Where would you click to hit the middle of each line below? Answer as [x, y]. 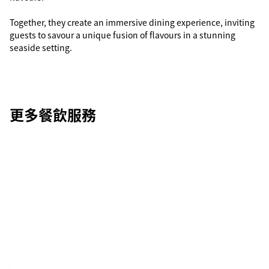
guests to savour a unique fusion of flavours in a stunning [122, 35]
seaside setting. [41, 47]
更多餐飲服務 [53, 114]
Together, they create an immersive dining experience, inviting [132, 22]
